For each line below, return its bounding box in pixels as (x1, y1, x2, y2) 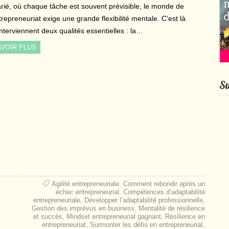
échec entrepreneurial (55, 188, 119, 196)
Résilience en (165, 212, 205, 220)
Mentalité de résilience (138, 204, 205, 212)
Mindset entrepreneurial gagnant (66, 212, 161, 220)
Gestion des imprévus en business (31, 204, 134, 212)
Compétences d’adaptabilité (123, 188, 205, 196)
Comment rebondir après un (123, 179, 205, 188)
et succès (33, 212, 62, 220)
